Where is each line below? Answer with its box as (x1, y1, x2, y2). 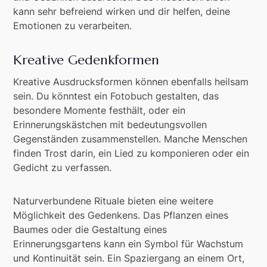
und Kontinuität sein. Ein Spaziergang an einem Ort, (13, 252, 245, 265)
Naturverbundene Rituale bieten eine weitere (13, 195, 214, 207)
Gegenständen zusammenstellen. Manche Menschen (13, 133, 248, 145)
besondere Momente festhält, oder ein (13, 104, 186, 117)
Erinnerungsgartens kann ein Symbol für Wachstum (13, 238, 244, 250)
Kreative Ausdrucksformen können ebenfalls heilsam (13, 76, 249, 88)
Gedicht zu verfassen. (13, 162, 112, 174)
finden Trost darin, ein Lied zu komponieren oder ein (13, 147, 250, 160)
